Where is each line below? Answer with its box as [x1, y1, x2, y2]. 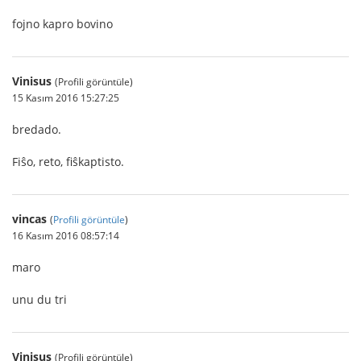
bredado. [12, 122, 61, 137]
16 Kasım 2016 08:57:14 [12, 229, 119, 242]
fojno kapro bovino [12, 16, 113, 31]
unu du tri [12, 292, 67, 307]
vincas [12, 211, 47, 226]
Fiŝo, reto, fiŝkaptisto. [12, 154, 124, 169]
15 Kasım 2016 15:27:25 [12, 91, 119, 104]
